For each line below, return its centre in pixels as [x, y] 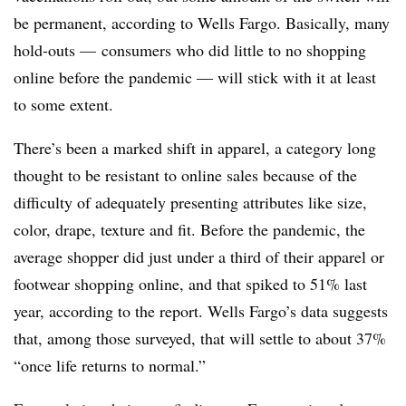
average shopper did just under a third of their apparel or [199, 256]
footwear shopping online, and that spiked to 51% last [190, 284]
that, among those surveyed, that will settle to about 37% [200, 338]
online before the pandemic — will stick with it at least [195, 77]
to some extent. [63, 104]
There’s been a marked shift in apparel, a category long [195, 148]
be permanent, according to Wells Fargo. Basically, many [202, 23]
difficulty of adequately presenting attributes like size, [190, 202]
